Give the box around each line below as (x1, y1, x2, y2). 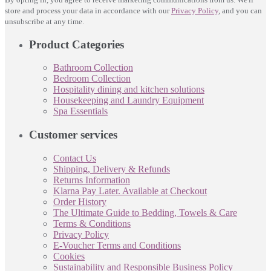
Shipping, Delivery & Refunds (53, 163, 170, 174)
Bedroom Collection (53, 73, 131, 84)
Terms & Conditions (53, 218, 131, 229)
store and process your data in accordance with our (5, 6, 171, 15)
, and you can (218, 6, 262, 15)
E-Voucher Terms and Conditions (53, 240, 181, 250)
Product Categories (29, 38, 124, 51)
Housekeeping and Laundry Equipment (53, 95, 204, 106)
